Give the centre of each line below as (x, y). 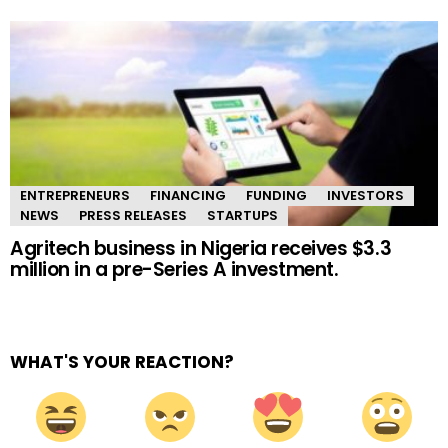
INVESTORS (365, 196)
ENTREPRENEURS (75, 196)
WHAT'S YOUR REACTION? (122, 362)
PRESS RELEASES (133, 216)
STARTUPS (242, 216)
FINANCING (188, 196)
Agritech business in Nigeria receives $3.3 (201, 249)
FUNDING (276, 196)
